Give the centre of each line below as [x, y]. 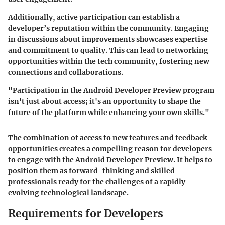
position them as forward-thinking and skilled [91, 171]
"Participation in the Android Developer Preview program [111, 91]
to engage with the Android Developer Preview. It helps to [110, 160]
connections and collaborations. [66, 73]
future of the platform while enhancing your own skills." [109, 113]
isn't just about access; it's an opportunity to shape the [104, 102]
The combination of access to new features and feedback [108, 138]
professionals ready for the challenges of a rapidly [97, 182]
